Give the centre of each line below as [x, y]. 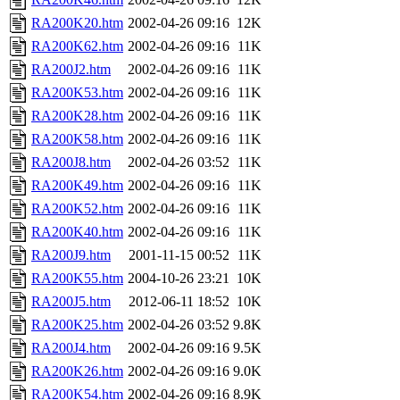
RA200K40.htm [77, 232]
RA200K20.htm [77, 23]
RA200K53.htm [77, 93]
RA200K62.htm [77, 46]
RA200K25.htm [77, 325]
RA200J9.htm [71, 255]
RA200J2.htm [71, 70]
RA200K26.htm [77, 371]
